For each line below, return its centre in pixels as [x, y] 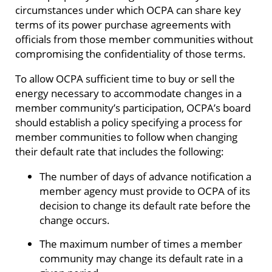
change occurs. [75, 220]
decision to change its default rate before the [145, 206]
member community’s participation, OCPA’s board [133, 107]
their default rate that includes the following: [120, 151]
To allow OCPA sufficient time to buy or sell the [125, 78]
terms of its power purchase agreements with [123, 24]
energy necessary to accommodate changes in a [128, 93]
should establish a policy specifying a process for [129, 122]
